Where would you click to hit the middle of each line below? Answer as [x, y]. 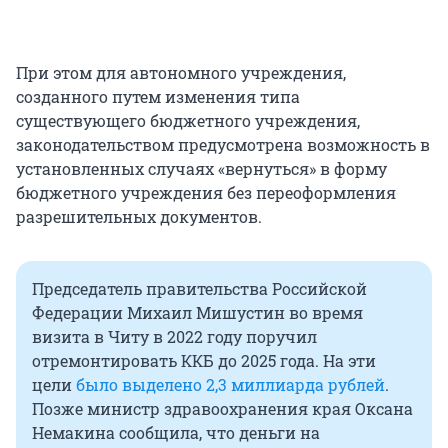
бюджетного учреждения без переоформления [206, 193]
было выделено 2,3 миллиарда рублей [230, 385]
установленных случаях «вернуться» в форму [201, 169]
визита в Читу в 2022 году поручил [174, 337]
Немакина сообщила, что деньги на [176, 433]
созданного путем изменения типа [158, 97]
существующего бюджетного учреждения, [188, 121]
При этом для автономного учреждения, [181, 73]
